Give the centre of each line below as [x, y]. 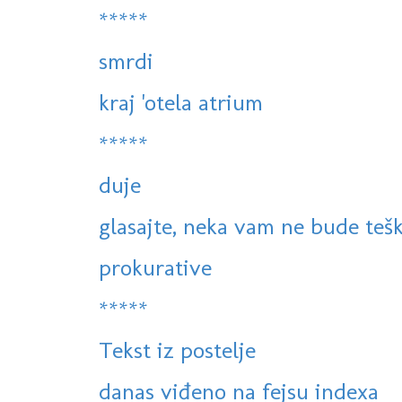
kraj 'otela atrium [181, 103]
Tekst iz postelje [177, 350]
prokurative [155, 268]
